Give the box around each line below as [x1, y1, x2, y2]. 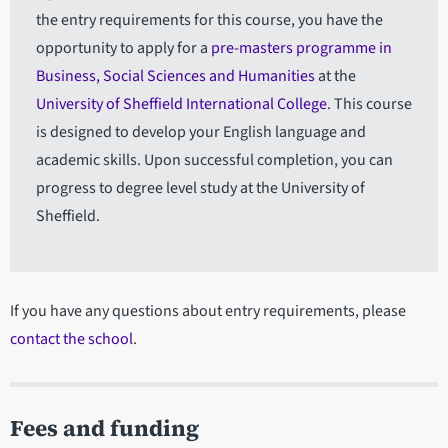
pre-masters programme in [210, 37, 392, 60]
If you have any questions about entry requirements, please [10, 300, 406, 323]
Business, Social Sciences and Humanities [35, 65, 315, 88]
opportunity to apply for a [35, 37, 211, 60]
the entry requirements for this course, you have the [35, 9, 383, 32]
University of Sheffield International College [35, 93, 327, 116]
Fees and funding [10, 412, 199, 444]
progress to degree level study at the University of [35, 177, 365, 200]
